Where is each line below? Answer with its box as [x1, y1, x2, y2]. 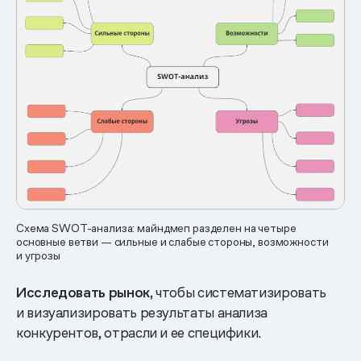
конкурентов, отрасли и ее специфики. [16, 323, 262, 342]
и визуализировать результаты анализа [16, 303, 268, 322]
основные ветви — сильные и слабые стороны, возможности [16, 234, 329, 250]
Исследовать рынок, [16, 283, 153, 302]
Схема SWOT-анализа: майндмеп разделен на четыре [16, 221, 297, 236]
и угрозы [16, 248, 60, 263]
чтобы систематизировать [152, 283, 326, 302]
